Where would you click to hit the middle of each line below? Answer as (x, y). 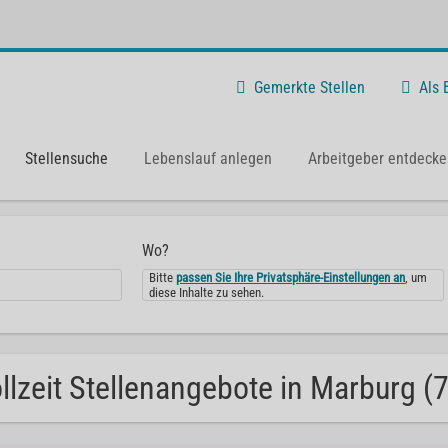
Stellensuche (66, 158)
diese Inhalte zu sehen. (207, 292)
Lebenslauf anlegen (208, 158)
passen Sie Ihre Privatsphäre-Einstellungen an (291, 277)
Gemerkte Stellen (309, 87)
